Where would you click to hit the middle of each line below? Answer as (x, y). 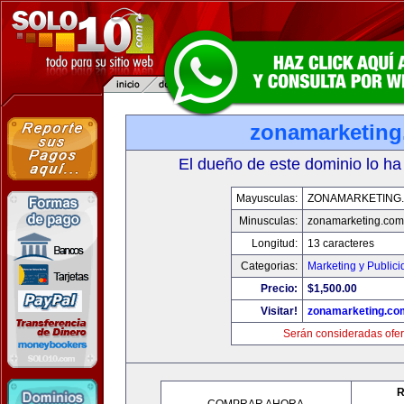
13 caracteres (341, 243)
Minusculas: (268, 221)
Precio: (279, 289)
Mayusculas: (267, 198)
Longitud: (275, 243)
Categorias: (269, 266)
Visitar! (279, 311)
